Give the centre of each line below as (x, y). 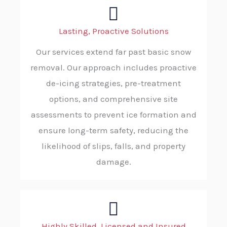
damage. (113, 162)
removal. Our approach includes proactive (113, 68)
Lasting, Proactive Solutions (113, 31)
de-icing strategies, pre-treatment (113, 83)
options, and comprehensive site (113, 99)
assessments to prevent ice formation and (113, 115)
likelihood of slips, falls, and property (113, 146)
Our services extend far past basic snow (113, 52)
